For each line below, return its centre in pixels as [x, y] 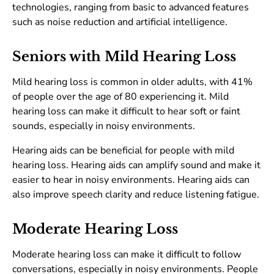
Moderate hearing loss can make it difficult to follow [127, 255]
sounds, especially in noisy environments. [104, 126]
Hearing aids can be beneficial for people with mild [123, 151]
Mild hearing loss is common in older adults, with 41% [132, 82]
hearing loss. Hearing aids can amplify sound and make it [136, 165]
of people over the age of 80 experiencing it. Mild [120, 97]
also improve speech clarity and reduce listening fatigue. [136, 195]
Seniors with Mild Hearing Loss [124, 57]
